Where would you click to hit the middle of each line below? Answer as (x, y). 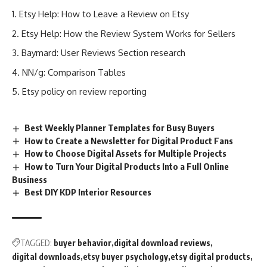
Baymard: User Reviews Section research (103, 53)
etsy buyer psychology (125, 257)
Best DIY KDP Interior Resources (88, 192)
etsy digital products (210, 257)
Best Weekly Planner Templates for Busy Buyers (120, 127)
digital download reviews (162, 243)
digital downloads (46, 257)
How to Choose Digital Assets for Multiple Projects (126, 153)
